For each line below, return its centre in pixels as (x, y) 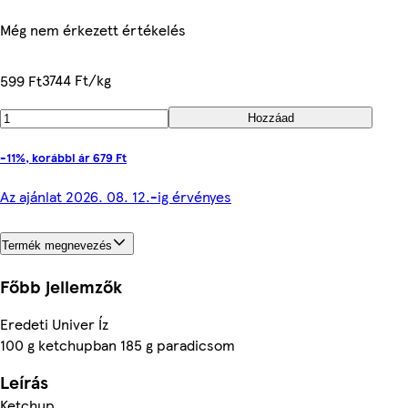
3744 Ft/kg (76, 80)
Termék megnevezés (57, 246)
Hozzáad (270, 117)
